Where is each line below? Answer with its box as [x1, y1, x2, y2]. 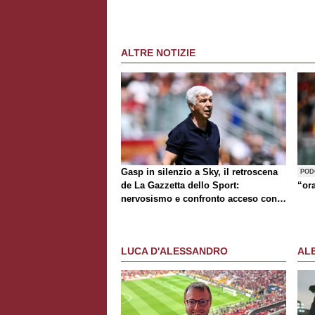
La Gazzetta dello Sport [134, 179, 236, 191]
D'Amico [121, 206, 157, 217]
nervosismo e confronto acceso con [121, 193, 277, 204]
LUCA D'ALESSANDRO [121, 245, 228, 257]
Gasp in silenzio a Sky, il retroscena [121, 166, 278, 177]
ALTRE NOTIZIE [121, 46, 195, 58]
